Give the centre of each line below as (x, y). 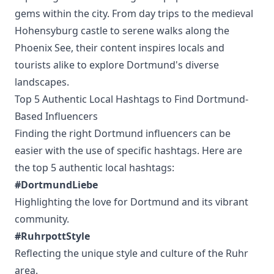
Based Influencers (56, 116)
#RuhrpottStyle (52, 236)
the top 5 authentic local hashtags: (94, 168)
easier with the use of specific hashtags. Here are (128, 150)
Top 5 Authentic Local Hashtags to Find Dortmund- (131, 99)
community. (42, 219)
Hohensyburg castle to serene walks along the (122, 31)
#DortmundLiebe (56, 185)
